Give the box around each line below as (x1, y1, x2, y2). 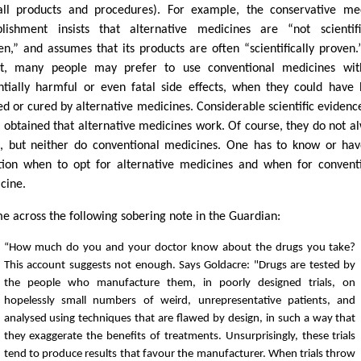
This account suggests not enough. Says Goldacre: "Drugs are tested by (3, 259, 356, 272)
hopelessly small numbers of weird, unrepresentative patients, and (3, 294, 356, 307)
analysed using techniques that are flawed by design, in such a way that (3, 312, 356, 325)
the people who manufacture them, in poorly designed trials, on (3, 276, 356, 289)
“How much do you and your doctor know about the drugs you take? (3, 241, 356, 254)
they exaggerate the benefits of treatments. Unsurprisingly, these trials (3, 330, 356, 342)
